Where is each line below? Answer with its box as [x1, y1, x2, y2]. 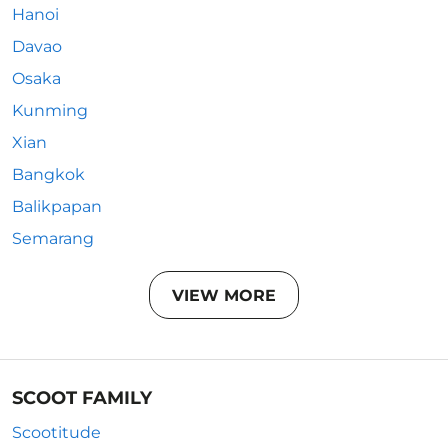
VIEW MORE [172, 285, 276, 305]
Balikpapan [12, 197, 102, 216]
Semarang [12, 229, 94, 248]
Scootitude [12, 423, 101, 442]
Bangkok [12, 165, 85, 184]
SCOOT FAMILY [12, 387, 152, 409]
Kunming [12, 101, 88, 120]
